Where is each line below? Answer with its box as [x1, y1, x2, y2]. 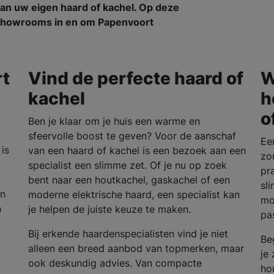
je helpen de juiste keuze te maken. [28, 202, 197, 215]
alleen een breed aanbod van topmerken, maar [28, 242, 244, 254]
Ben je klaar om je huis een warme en [28, 114, 200, 127]
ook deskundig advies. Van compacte [28, 256, 202, 269]
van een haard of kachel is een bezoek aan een [28, 144, 246, 157]
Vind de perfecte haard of [28, 67, 243, 89]
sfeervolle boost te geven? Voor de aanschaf [28, 129, 236, 142]
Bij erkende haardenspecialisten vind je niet [28, 227, 228, 240]
